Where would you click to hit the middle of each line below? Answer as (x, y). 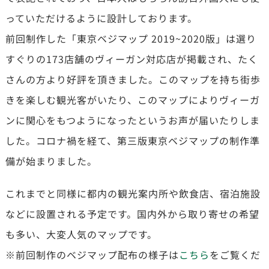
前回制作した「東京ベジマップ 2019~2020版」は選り (131, 38)
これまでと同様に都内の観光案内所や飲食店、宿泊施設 (133, 193)
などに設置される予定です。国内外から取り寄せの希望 (132, 213)
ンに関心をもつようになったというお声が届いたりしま (132, 120)
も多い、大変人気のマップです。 (81, 234)
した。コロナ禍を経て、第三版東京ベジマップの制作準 (132, 140)
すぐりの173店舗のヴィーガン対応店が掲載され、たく (131, 59)
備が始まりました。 (51, 161)
